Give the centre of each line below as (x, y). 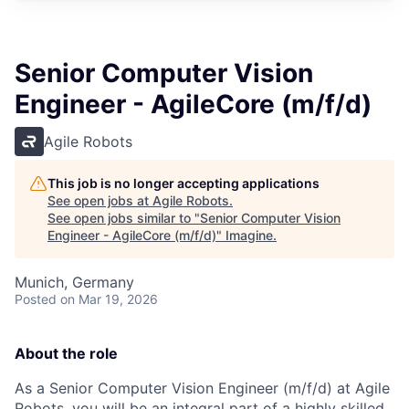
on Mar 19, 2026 (109, 299)
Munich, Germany (74, 282)
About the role (66, 353)
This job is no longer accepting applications (184, 183)
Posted (36, 299)
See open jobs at (100, 200)
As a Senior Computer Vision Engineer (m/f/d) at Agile (202, 388)
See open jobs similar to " (124, 218)
